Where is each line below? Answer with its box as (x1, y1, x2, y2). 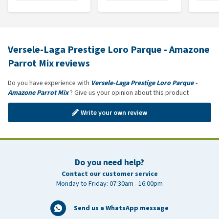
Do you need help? (75, 156, 144, 168)
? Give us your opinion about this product (68, 88, 189, 97)
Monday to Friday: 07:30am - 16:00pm (56, 179, 163, 188)
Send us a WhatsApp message (74, 203, 169, 213)
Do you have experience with (8, 78, 91, 88)
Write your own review (81, 108, 147, 117)
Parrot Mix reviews (8, 57, 90, 70)
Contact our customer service (61, 169, 158, 178)
